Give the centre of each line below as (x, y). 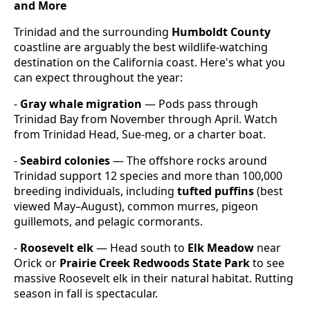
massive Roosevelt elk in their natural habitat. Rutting (154, 279)
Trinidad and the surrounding (93, 32)
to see (267, 263)
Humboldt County (221, 32)
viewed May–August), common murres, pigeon (136, 207)
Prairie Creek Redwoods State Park (155, 263)
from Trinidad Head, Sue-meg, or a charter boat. (140, 135)
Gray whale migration (81, 104)
